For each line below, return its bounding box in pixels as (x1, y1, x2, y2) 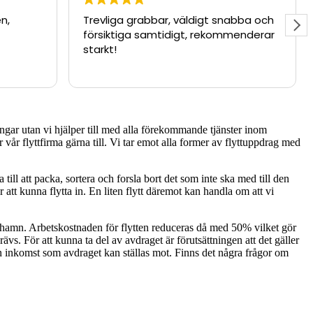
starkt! (82, 41, 117, 57)
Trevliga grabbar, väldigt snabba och (82, 12, 274, 27)
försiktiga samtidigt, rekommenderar (82, 27, 275, 42)
